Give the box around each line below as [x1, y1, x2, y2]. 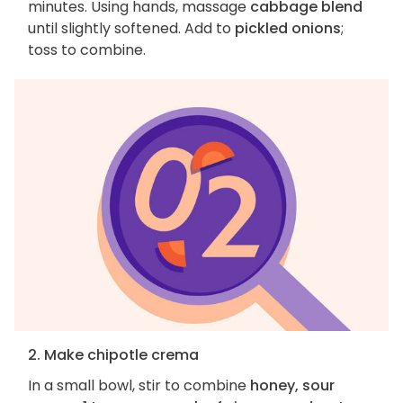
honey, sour [250, 375, 335, 397]
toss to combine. [28, 40, 146, 61]
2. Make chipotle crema [28, 345, 199, 366]
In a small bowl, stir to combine [28, 375, 250, 397]
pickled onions [235, 18, 341, 40]
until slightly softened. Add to [28, 18, 235, 40]
